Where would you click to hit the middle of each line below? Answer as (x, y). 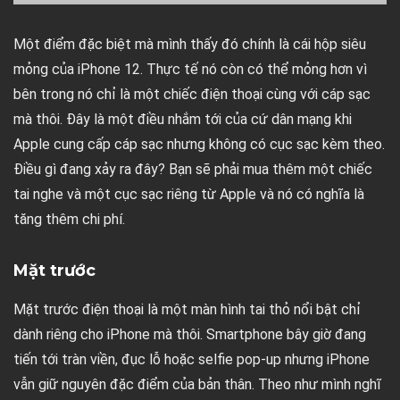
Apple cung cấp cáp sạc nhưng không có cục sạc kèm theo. (199, 144)
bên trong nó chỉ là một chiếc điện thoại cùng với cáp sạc (192, 94)
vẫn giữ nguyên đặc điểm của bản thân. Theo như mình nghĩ (197, 384)
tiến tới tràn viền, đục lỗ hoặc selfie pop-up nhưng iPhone (192, 359)
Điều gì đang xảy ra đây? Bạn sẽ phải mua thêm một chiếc (193, 169)
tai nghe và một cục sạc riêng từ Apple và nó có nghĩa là (189, 194)
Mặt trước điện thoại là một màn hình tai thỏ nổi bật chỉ (187, 309)
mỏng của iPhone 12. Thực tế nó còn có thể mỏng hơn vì (190, 69)
